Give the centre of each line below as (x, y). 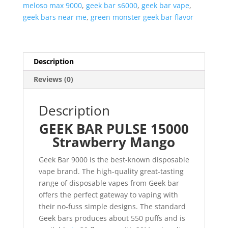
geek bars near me (54, 17)
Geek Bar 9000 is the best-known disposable (114, 160)
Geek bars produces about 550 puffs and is (112, 218)
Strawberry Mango (114, 142)
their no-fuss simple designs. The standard (112, 207)
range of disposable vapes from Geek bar (109, 183)
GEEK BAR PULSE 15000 (114, 129)
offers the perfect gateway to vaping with (108, 195)
